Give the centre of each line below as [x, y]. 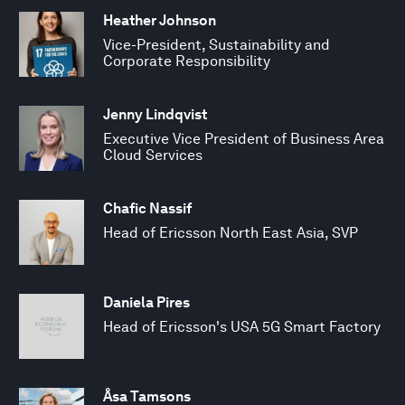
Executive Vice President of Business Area [244, 138]
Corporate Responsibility [187, 61]
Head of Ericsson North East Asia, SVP [231, 232]
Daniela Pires [146, 302]
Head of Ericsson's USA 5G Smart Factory [242, 326]
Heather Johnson [160, 20]
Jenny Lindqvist [155, 114]
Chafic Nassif [147, 208]
